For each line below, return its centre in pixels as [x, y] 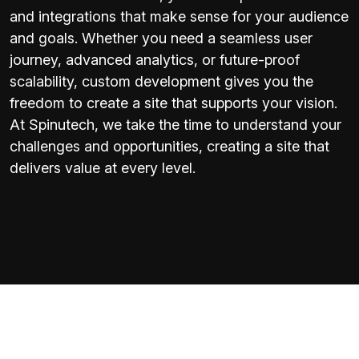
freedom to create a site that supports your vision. [173, 103]
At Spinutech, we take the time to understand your [175, 124]
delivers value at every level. [103, 167]
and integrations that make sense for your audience [179, 16]
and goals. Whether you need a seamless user [161, 38]
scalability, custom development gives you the [161, 81]
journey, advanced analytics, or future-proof [155, 59]
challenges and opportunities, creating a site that [169, 146]
